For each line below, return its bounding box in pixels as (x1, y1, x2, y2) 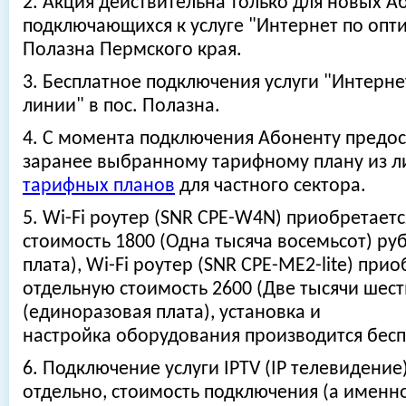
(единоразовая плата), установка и (23, 304, 321, 323)
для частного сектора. (175, 177, 366, 196)
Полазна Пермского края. (23, 41, 242, 60)
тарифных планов (23, 177, 175, 196)
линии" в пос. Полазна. (23, 97, 220, 116)
